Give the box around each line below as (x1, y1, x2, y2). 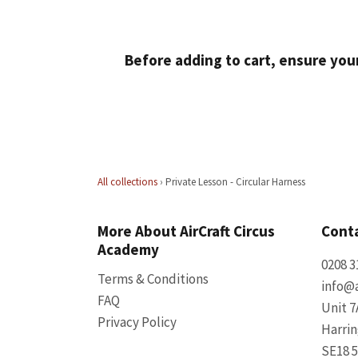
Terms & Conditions (97, 270, 209, 288)
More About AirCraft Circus (97, 221, 275, 241)
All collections (97, 175, 157, 189)
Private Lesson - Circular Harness (165, 175, 305, 189)
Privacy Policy (97, 313, 177, 331)
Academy (97, 240, 159, 259)
